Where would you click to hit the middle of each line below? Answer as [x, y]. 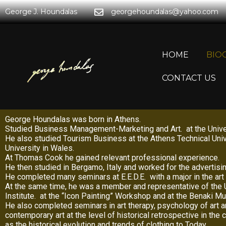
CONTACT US [189, 78]
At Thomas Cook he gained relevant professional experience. [112, 158]
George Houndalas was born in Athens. [73, 119]
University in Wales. [41, 148]
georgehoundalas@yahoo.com [165, 12]
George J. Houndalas [41, 12]
